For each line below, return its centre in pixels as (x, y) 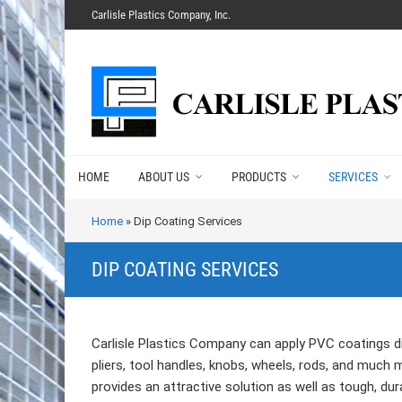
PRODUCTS (259, 177)
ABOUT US (164, 177)
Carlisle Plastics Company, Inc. (161, 15)
